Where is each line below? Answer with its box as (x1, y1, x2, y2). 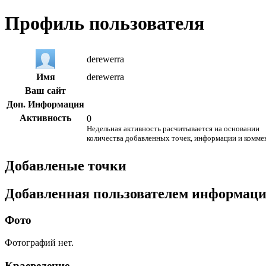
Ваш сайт (25, 85, 66, 96)
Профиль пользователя (5, 12, 204, 34)
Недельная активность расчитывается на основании (87, 123, 259, 133)
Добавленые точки (5, 157, 126, 173)
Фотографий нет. (5, 237, 74, 248)
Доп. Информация (7, 99, 84, 109)
